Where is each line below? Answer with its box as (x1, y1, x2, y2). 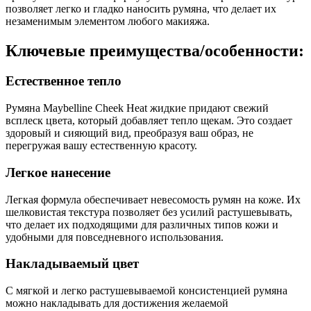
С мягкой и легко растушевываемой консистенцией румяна (6, 285, 287, 297)
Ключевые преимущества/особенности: (6, 41, 304, 60)
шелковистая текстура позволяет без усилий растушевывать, (6, 205, 292, 218)
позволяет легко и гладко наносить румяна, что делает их (6, 2, 276, 15)
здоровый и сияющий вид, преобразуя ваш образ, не (6, 127, 253, 140)
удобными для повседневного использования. (6, 230, 224, 243)
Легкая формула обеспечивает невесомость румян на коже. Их (6, 193, 301, 205)
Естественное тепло (6, 74, 121, 89)
